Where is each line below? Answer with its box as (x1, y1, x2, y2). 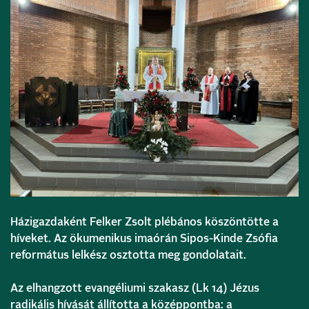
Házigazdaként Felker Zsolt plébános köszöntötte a (10, 216, 279, 228)
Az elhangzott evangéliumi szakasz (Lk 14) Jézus (10, 282, 259, 294)
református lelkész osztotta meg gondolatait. (10, 249, 246, 261)
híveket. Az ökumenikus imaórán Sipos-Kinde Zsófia (10, 232, 278, 244)
